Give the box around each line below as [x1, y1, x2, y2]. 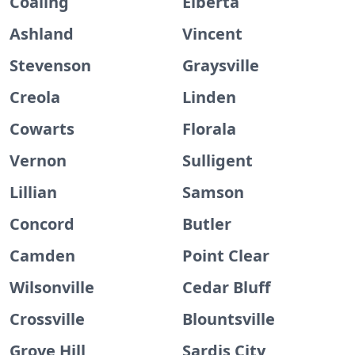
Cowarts [10, 118, 74, 139]
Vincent [182, 23, 242, 44]
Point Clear [182, 245, 269, 266]
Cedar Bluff [182, 277, 270, 298]
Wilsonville [10, 277, 94, 298]
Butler [182, 213, 231, 235]
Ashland [10, 23, 74, 44]
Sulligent [182, 150, 253, 171]
